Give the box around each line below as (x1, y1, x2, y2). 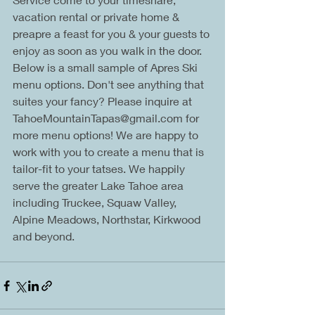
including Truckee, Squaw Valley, (13, 195, 179, 209)
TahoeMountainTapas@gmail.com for (13, 111, 202, 124)
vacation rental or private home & (13, 10, 182, 23)
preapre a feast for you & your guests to (13, 27, 212, 40)
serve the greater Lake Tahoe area (13, 179, 186, 192)
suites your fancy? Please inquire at (13, 94, 195, 108)
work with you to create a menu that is (13, 145, 207, 158)
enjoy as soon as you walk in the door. (13, 44, 205, 57)
